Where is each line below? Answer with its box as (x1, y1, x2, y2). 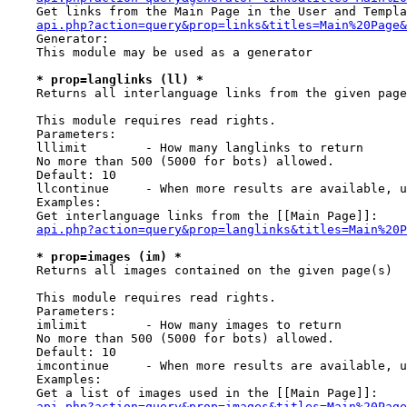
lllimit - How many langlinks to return (7, 141, 363, 154)
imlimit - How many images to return (7, 318, 342, 332)
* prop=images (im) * (36, 250, 182, 263)
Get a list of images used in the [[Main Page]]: (7, 386, 378, 400)
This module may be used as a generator (7, 45, 313, 59)
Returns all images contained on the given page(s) (7, 263, 392, 277)
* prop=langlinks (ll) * (36, 73, 203, 86)
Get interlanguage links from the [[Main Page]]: (7, 209, 378, 223)
